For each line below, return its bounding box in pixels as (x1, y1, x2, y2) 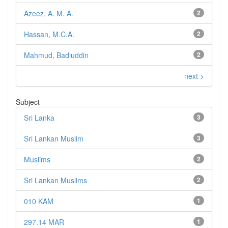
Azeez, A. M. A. (24, 8, 73, 19)
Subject (16, 97, 40, 107)
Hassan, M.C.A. (24, 29, 74, 40)
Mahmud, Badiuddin (24, 50, 89, 61)
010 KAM (24, 196, 53, 207)
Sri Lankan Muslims (24, 175, 87, 186)
